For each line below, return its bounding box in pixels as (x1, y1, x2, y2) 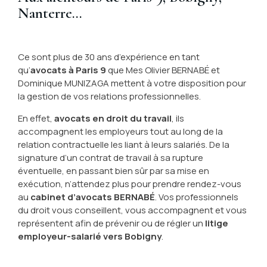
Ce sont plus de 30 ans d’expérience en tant (17, 51, 200, 63)
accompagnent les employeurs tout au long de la (17, 125, 223, 138)
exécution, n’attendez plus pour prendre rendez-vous (17, 178, 241, 190)
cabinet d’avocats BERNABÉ (30, 191, 155, 203)
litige (204, 217, 228, 229)
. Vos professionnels (154, 191, 238, 203)
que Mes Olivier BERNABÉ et (107, 64, 220, 76)
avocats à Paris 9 (30, 64, 106, 76)
